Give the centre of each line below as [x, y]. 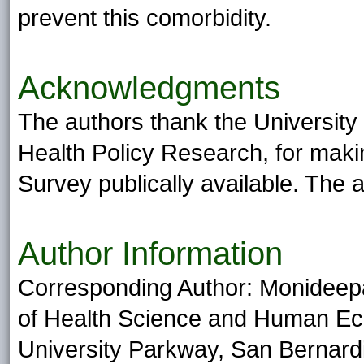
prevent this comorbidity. [145, 18]
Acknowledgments [149, 88]
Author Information [150, 253]
